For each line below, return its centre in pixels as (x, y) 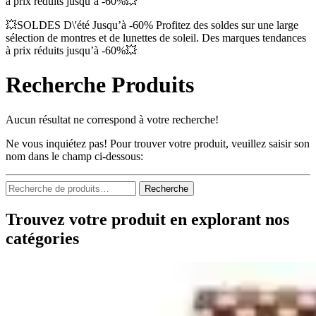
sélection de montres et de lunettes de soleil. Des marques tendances (156, 38)
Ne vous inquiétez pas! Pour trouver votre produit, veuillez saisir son (158, 143)
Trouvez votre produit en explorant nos (147, 219)
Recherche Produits (100, 85)
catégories (42, 238)
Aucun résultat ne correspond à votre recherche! (112, 119)
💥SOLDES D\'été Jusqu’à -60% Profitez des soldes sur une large (152, 25)
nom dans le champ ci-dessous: (74, 156)
